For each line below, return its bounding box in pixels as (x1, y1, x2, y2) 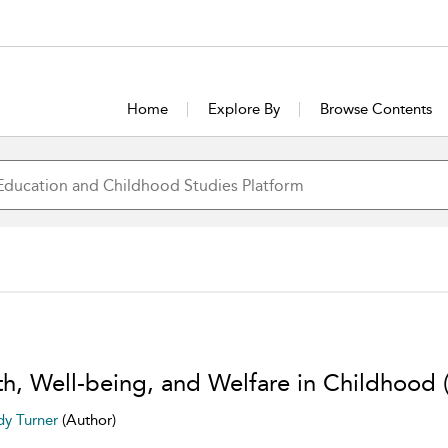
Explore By (208, 100, 281, 118)
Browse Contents (320, 100, 433, 118)
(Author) (61, 411, 116, 429)
